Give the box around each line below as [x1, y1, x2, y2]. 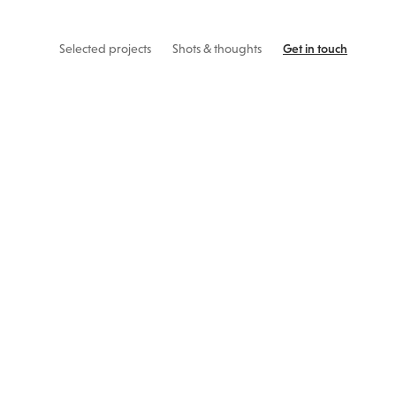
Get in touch [282, 42, 347, 57]
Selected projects [58, 42, 151, 57]
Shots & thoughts [171, 42, 262, 57]
